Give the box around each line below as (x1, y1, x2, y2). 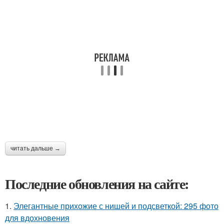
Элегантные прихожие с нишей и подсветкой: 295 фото (13, 200, 218, 211)
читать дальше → (10, 145, 60, 152)
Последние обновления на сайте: (5, 173, 189, 194)
